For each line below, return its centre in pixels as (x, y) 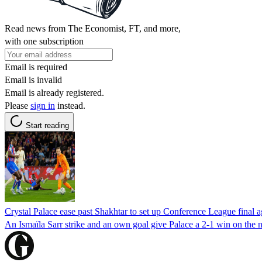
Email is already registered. (54, 92)
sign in (43, 105)
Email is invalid (33, 80)
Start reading (47, 125)
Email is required (36, 67)
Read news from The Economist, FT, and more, (93, 28)
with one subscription (44, 41)
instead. (70, 105)
